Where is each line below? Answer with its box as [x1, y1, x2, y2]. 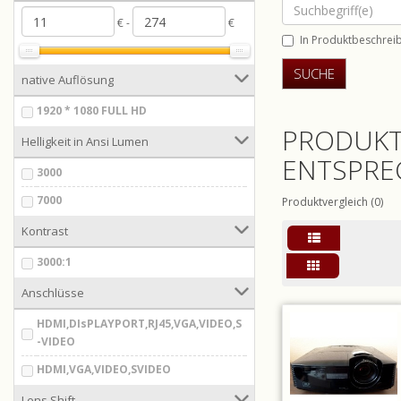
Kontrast [21, 223, 68, 239]
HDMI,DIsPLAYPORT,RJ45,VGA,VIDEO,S [37, 316, 242, 331]
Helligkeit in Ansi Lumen [21, 133, 149, 149]
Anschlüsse [21, 285, 84, 301]
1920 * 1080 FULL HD [37, 103, 147, 118]
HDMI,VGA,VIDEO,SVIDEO [37, 362, 171, 377]
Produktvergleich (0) [282, 193, 383, 209]
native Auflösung [21, 72, 114, 88]
